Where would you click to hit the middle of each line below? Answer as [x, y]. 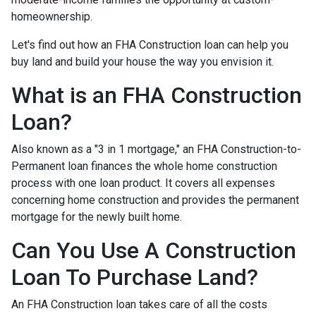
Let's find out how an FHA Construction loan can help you [150, 45]
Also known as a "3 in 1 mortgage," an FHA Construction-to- [156, 149]
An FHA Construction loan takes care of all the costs [139, 304]
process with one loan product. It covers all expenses [143, 183]
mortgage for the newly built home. [98, 217]
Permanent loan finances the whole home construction [144, 166]
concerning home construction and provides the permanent [155, 200]
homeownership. [52, 17]
